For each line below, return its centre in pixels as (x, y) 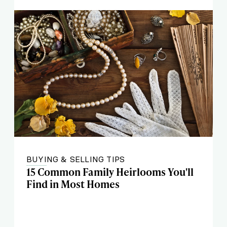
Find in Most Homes (73, 184)
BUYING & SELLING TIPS (76, 159)
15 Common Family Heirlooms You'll (110, 172)
